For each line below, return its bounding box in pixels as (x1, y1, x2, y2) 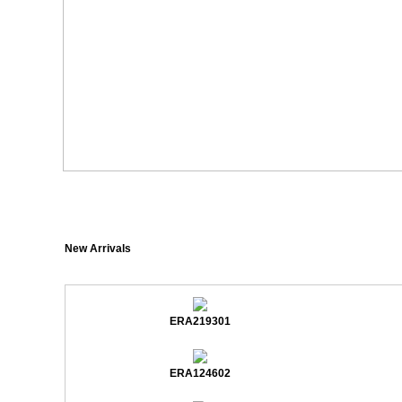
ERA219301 (170, 315, 231, 328)
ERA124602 (170, 367, 231, 380)
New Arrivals (65, 242, 131, 255)
